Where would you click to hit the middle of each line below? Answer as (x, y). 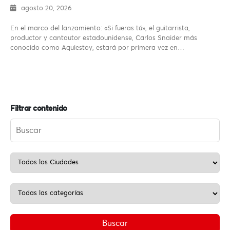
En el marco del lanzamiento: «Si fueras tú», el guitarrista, (100, 29)
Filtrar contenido (39, 109)
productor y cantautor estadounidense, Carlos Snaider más (104, 39)
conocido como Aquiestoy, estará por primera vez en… (97, 48)
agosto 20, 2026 (46, 9)
